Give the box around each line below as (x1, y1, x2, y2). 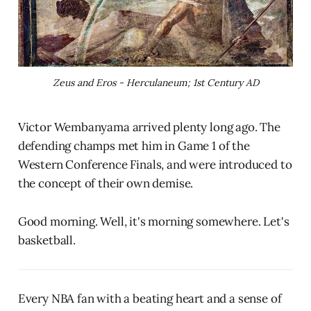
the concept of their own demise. (17, 175, 194, 191)
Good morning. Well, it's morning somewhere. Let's (17, 213, 289, 229)
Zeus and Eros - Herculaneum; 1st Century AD (52, 76, 259, 89)
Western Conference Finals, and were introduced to (17, 156, 292, 172)
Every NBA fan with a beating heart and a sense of (17, 290, 282, 306)
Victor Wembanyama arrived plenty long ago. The (17, 119, 280, 135)
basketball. (17, 232, 76, 248)
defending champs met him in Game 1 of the (17, 137, 250, 153)
